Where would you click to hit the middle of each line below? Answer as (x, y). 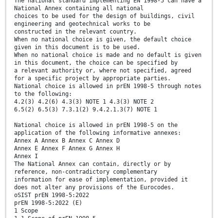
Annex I (26, 156)
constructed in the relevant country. (75, 31)
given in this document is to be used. (77, 47)
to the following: (43, 94)
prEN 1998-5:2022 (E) (48, 203)
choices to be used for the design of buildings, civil (104, 16)
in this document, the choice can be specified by (96, 63)
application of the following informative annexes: (98, 133)
